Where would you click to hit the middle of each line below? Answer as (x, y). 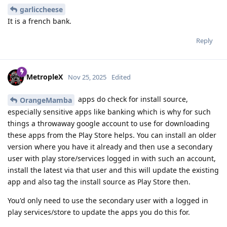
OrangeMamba (46, 100)
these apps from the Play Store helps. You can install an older (112, 135)
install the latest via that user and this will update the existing (113, 170)
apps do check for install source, (132, 99)
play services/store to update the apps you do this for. (99, 212)
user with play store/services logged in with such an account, (112, 159)
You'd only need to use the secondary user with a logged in (108, 201)
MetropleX (45, 77)
